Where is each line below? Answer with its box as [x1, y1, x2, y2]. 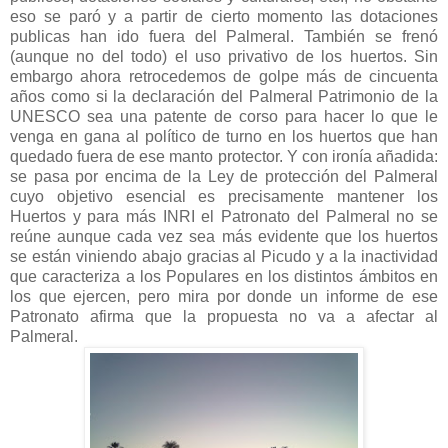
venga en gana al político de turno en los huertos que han [10, 127, 438, 145]
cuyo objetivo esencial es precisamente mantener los [10, 187, 438, 205]
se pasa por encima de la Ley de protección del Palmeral [10, 167, 438, 185]
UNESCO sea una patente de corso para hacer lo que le [10, 107, 438, 125]
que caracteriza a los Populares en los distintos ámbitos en [10, 267, 438, 285]
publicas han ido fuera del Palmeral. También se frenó [10, 27, 438, 45]
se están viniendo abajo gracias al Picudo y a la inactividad [10, 247, 438, 265]
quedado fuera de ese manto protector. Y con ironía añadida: [10, 147, 438, 165]
